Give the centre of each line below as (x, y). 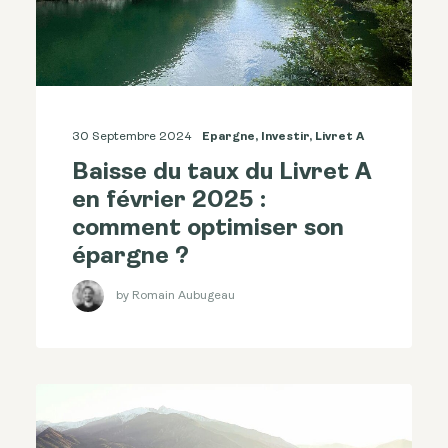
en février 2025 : (169, 201)
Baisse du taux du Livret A (222, 173)
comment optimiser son (208, 229)
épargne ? (130, 257)
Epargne (228, 137)
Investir (285, 137)
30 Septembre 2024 (132, 137)
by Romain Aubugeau (175, 295)
